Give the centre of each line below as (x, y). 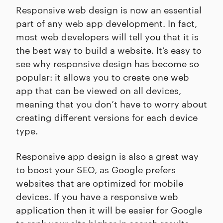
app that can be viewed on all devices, (99, 90)
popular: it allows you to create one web (103, 77)
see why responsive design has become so (108, 63)
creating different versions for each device (107, 117)
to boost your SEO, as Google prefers (96, 169)
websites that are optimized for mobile (100, 183)
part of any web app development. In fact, (107, 23)
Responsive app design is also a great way (107, 156)
